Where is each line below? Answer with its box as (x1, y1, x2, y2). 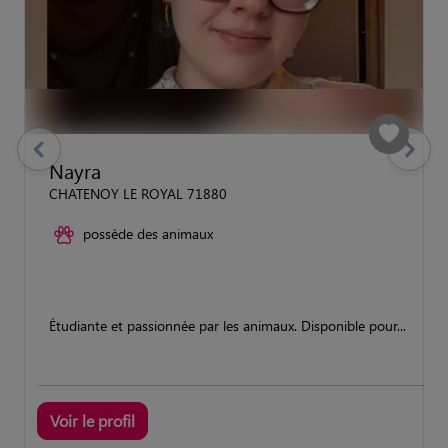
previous (18, 148, 70, 168)
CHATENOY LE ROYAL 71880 (49, 183, 227, 203)
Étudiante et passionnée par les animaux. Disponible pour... (49, 315, 406, 335)
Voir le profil (50, 409, 135, 431)
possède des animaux (83, 223, 213, 243)
